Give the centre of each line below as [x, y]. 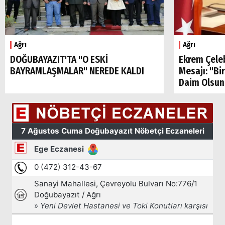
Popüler [19, 210]
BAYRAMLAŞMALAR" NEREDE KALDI [77, 71]
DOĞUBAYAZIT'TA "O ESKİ [59, 59]
